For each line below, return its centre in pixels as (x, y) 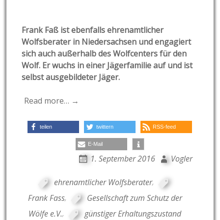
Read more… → (52, 100)
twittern (105, 126)
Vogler (181, 158)
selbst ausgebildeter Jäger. (71, 77)
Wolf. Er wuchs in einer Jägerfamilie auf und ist (107, 65)
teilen (46, 126)
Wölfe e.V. (46, 213)
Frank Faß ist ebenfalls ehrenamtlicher (93, 30)
